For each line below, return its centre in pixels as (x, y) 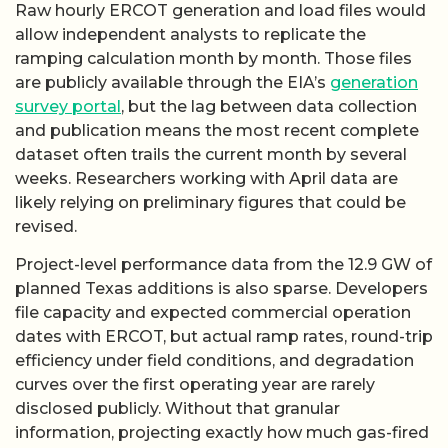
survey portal (68, 106)
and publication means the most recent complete (217, 130)
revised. (46, 226)
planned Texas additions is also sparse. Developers (221, 289)
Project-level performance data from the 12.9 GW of (223, 265)
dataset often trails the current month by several (211, 154)
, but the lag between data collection (269, 106)
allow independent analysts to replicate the (190, 34)
